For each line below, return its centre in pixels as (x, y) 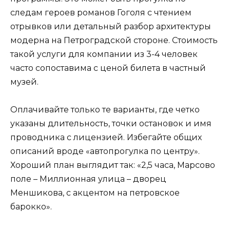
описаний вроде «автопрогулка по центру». (105, 151)
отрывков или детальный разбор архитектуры (111, 27)
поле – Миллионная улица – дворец (88, 179)
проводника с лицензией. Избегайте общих (106, 138)
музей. (24, 82)
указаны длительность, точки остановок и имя (111, 124)
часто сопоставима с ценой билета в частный (108, 68)
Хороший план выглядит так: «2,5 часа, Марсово (113, 165)
